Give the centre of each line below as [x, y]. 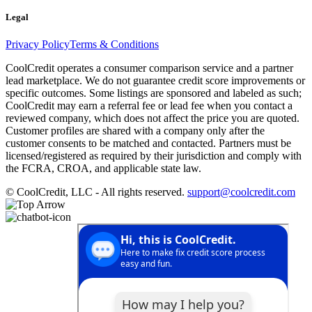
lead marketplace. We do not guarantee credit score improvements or [155, 80]
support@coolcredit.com [241, 192]
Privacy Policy [38, 44]
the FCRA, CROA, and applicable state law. [103, 168]
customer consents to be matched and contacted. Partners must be [148, 143]
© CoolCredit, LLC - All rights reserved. [95, 192]
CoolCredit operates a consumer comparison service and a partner [149, 68]
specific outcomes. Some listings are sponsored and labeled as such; [154, 93]
